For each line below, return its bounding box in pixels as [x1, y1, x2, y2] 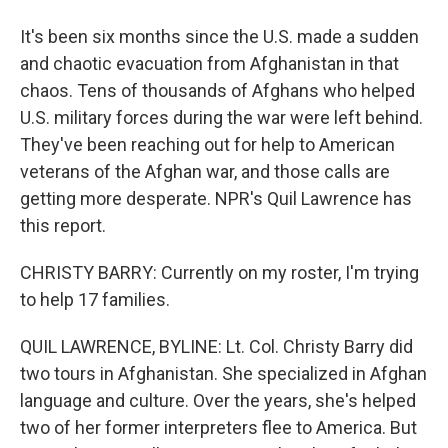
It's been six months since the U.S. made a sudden [20, 26, 419, 47]
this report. [20, 215, 106, 236]
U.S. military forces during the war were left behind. [20, 107, 423, 128]
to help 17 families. [20, 289, 170, 310]
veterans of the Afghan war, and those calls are [20, 161, 390, 182]
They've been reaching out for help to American [20, 134, 395, 155]
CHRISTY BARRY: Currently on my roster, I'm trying [20, 262, 419, 283]
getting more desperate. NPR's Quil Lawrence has [20, 188, 412, 209]
